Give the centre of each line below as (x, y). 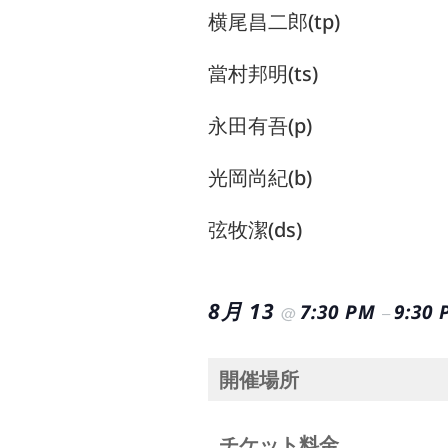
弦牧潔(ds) (255, 229)
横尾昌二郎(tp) (274, 21)
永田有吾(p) (260, 125)
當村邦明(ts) (263, 73)
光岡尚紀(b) (260, 177)
